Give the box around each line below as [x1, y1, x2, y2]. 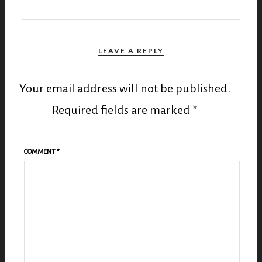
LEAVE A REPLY [98, 46, 164, 55]
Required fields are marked [51, 103, 192, 116]
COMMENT [23, 147, 57, 156]
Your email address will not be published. [19, 81, 230, 95]
